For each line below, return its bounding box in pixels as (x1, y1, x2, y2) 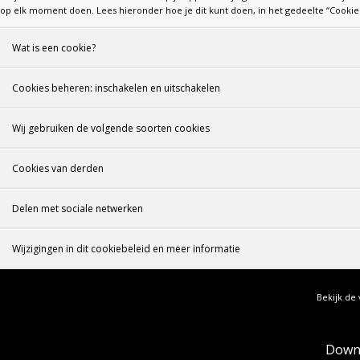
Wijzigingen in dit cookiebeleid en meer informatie (12, 242, 240, 256)
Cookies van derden (12, 162, 104, 175)
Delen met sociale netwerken (12, 202, 143, 215)
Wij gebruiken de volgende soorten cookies (12, 121, 210, 135)
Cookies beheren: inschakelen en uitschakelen (12, 81, 220, 95)
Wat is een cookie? (12, 41, 96, 55)
